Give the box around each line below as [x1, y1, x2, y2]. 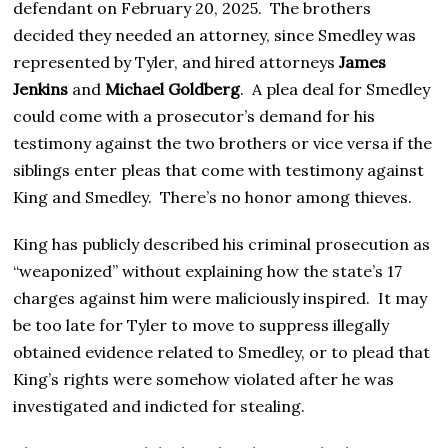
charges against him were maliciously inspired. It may [13, 288, 428, 309]
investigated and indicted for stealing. [13, 396, 306, 417]
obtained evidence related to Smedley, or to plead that [13, 342, 431, 363]
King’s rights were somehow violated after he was [13, 369, 395, 390]
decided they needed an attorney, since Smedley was [13, 25, 417, 46]
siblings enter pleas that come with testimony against [13, 160, 425, 181]
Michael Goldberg [105, 79, 241, 100]
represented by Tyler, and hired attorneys [13, 52, 340, 73]
